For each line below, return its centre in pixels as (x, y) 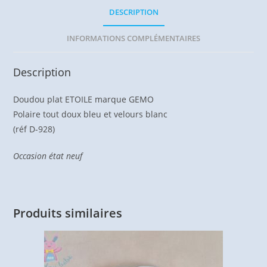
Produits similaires (68, 213)
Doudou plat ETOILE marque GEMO (84, 100)
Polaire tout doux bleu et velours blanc (91, 114)
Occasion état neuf (48, 156)
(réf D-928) (34, 129)
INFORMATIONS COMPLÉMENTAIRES (133, 39)
